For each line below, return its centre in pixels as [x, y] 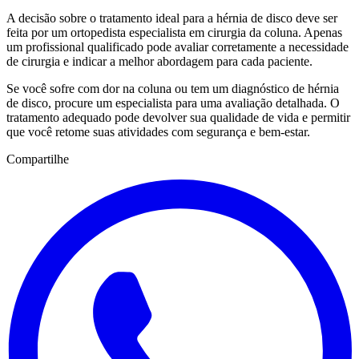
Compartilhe [38, 159]
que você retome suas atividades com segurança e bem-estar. [158, 132]
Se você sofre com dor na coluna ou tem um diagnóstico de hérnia [173, 89]
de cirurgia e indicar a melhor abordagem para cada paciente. [159, 62]
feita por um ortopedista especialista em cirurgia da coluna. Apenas [174, 33]
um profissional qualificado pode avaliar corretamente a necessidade [177, 47]
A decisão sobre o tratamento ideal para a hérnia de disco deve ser [172, 18]
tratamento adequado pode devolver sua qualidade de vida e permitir [178, 118]
